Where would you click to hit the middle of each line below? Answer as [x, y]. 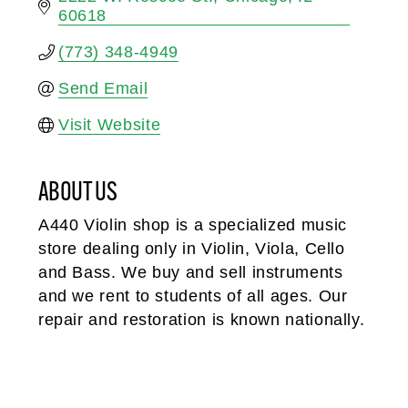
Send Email [103, 88]
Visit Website [109, 124]
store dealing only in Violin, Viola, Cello [191, 248]
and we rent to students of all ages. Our [193, 296]
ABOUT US [77, 190]
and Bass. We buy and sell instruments [190, 272]
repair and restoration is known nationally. [201, 319]
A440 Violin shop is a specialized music [192, 224]
